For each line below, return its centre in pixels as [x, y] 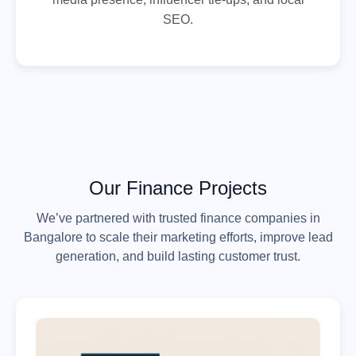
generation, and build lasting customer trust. [178, 256]
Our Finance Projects [178, 188]
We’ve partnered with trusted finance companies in [178, 218]
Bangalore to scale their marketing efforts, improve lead [178, 237]
